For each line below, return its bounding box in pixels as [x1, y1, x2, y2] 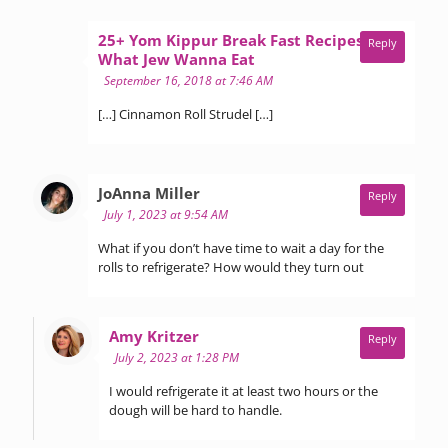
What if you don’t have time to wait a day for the [98, 238, 384, 257]
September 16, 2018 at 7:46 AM [104, 71, 273, 89]
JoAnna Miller [98, 182, 200, 203]
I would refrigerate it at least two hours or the [109, 381, 378, 400]
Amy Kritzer [109, 325, 199, 346]
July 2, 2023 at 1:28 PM [115, 348, 239, 366]
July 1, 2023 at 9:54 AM [104, 205, 228, 223]
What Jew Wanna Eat [98, 48, 255, 69]
